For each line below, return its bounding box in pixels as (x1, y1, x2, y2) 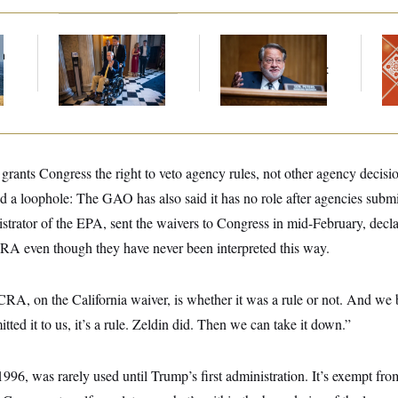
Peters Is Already (220, 49, 312, 62)
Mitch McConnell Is (59, 35, 157, 48)
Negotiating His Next (220, 63, 329, 76)
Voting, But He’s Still (59, 49, 163, 62)
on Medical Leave (59, 63, 152, 76)
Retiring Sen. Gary (220, 35, 314, 48)
